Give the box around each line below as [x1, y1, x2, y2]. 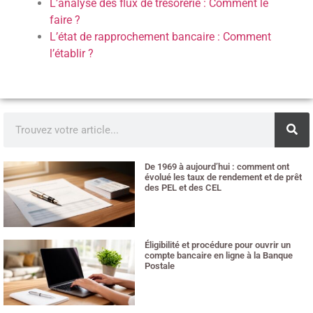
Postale [145, 260, 175, 271]
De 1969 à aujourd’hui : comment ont [145, 161, 290, 172]
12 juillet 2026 [145, 195, 194, 205]
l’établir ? [50, 47, 94, 61]
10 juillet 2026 [145, 273, 194, 283]
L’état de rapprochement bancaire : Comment [50, 30, 272, 44]
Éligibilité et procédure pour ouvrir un [145, 239, 291, 250]
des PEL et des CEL [145, 182, 222, 193]
